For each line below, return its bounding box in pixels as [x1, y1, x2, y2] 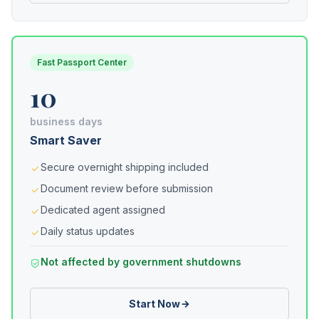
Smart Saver [30, 133, 102, 147]
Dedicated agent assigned [41, 204, 165, 216]
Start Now [128, 298, 180, 310]
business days [30, 115, 103, 127]
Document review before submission [41, 182, 213, 194]
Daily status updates [41, 225, 135, 237]
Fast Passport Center [37, 57, 127, 68]
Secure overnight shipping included [41, 161, 209, 173]
